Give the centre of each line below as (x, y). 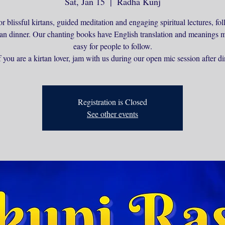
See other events (113, 114)
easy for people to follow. (113, 46)
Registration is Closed (113, 102)
